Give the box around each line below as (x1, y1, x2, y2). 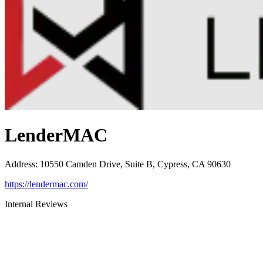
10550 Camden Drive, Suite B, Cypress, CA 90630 (40, 159, 231, 169)
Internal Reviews (5, 198, 68, 209)
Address (5, 159, 35, 169)
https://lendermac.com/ (5, 178, 88, 189)
